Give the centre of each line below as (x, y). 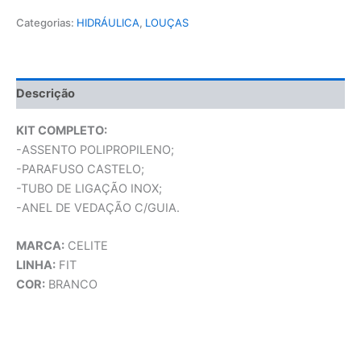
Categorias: (46, 22)
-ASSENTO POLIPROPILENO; (95, 150)
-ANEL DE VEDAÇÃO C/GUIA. (98, 208)
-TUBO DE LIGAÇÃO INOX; (89, 189)
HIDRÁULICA (108, 22)
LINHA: (36, 266)
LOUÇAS (167, 22)
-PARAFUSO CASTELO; (80, 170)
